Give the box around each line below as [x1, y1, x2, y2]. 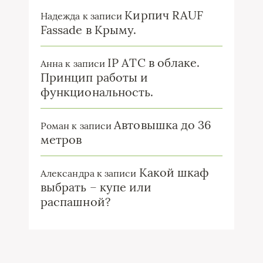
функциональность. [41, 85, 154, 99]
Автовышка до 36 [114, 117, 212, 132]
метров [41, 132, 82, 147]
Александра [41, 167, 95, 179]
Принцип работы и [41, 70, 149, 85]
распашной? [41, 194, 110, 209]
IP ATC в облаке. [107, 55, 200, 70]
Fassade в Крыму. [41, 22, 137, 37]
